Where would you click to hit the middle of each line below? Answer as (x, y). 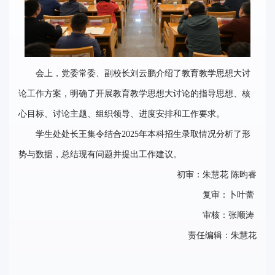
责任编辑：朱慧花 (222, 235)
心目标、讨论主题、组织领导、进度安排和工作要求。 (122, 114)
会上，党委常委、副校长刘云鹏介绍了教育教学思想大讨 (143, 73)
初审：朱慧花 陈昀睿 (217, 174)
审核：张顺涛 (230, 215)
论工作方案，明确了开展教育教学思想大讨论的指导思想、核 (134, 93)
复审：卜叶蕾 (230, 195)
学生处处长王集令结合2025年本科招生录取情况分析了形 (143, 134)
